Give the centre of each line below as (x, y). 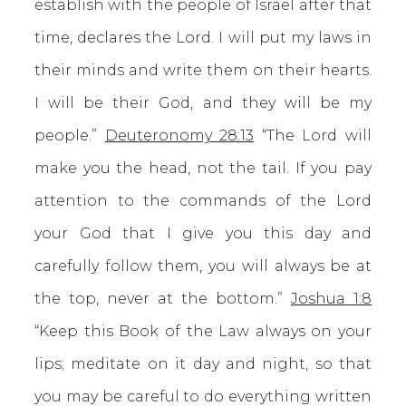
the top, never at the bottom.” (163, 299)
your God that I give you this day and (203, 233)
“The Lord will (313, 135)
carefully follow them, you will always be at (203, 266)
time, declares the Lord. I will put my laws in (203, 38)
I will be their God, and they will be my (203, 103)
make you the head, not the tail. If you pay (203, 168)
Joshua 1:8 (331, 299)
